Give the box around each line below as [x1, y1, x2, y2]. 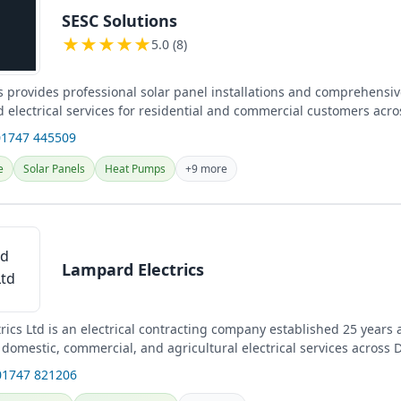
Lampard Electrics [62, 258, 204, 280]
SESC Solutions [62, 9, 177, 31]
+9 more [185, 161, 227, 176]
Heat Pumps [105, 161, 166, 176]
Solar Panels [23, 161, 85, 176]
